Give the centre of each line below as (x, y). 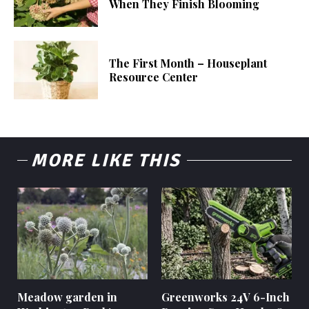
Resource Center (154, 77)
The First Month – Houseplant (188, 63)
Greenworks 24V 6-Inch (226, 297)
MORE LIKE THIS (106, 161)
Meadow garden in (67, 297)
